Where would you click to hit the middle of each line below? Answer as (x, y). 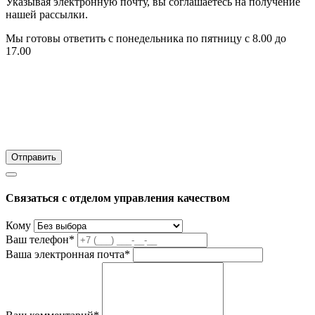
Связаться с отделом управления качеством (118, 198)
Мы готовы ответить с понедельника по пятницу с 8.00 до (146, 38)
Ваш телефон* (40, 240)
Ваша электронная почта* (68, 255)
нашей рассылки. (47, 14)
